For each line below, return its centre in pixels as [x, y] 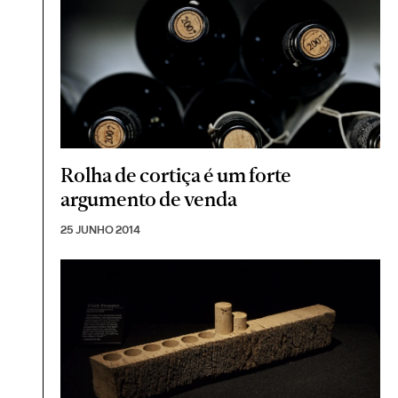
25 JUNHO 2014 [101, 230]
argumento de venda [149, 199]
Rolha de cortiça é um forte [176, 175]
